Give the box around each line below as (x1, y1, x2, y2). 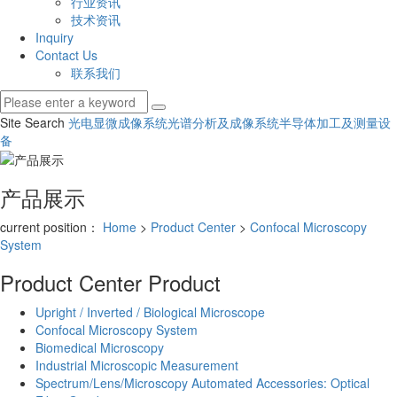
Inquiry (35, 28, 74, 46)
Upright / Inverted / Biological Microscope (35, 303, 265, 322)
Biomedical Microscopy (35, 339, 164, 357)
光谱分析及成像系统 (167, 113, 279, 131)
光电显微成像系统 (68, 113, 167, 131)
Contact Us (35, 46, 97, 64)
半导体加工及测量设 (279, 113, 391, 131)
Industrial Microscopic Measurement (35, 356, 238, 375)
